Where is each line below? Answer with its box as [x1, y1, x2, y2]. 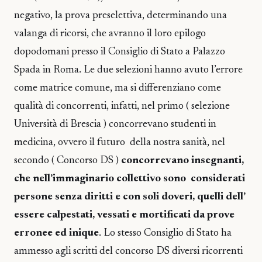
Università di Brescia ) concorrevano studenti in [14, 119, 216, 130]
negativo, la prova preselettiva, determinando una [14, 11, 227, 21]
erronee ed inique [14, 228, 99, 239]
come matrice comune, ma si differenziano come [14, 83, 221, 94]
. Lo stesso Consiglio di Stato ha [99, 228, 232, 239]
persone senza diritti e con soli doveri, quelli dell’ [14, 192, 245, 202]
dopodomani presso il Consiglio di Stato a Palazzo [14, 47, 225, 57]
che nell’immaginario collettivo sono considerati [14, 174, 245, 184]
